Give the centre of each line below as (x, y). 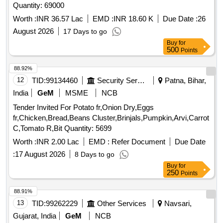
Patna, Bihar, (184, 81)
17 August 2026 (40, 154)
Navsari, (177, 204)
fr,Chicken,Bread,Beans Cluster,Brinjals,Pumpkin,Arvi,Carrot (111, 118)
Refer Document (137, 142)
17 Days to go (85, 32)
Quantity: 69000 (39, 5)
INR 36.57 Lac (60, 19)
